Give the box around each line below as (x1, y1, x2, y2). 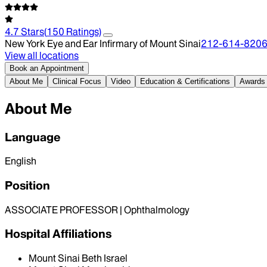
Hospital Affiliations (5, 226, 111, 241)
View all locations (5, 49, 79, 61)
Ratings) (64, 25, 101, 38)
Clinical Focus (52, 76, 101, 86)
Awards (240, 76, 265, 86)
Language (5, 129, 61, 144)
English (5, 155, 36, 167)
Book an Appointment (10, 63, 84, 73)
